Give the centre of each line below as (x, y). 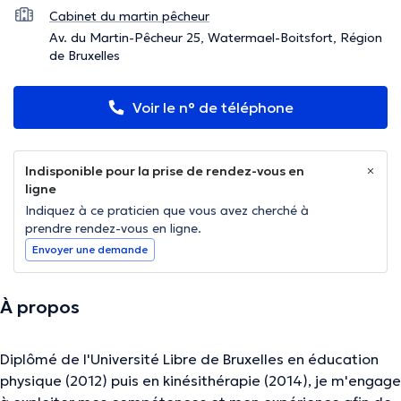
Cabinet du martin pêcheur (129, 17)
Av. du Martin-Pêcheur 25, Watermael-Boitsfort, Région (216, 38)
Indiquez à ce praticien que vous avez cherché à (167, 211)
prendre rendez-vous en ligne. (113, 229)
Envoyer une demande (90, 250)
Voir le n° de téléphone (213, 108)
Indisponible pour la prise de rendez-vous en (165, 171)
